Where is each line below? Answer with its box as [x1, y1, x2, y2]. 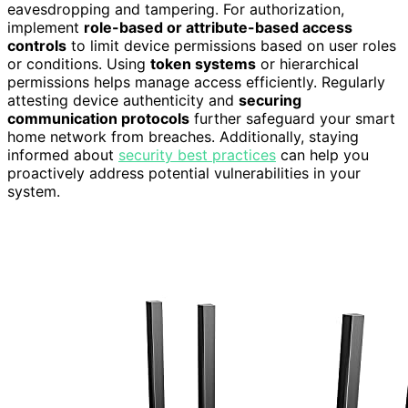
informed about [7, 145, 118, 164]
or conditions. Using [7, 54, 150, 73]
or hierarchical [256, 54, 359, 73]
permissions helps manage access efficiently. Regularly [7, 72, 385, 91]
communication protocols [7, 108, 189, 127]
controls [7, 36, 66, 55]
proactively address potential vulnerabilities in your [7, 163, 361, 182]
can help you [276, 145, 369, 164]
